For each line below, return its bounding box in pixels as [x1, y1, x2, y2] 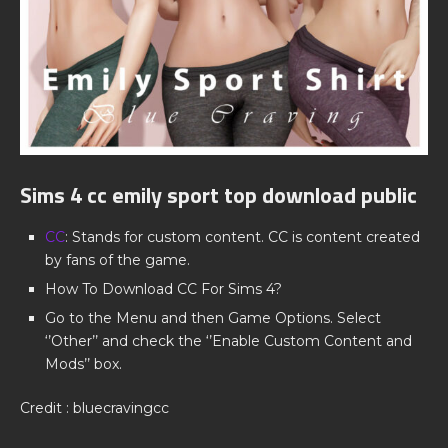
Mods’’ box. [45, 355, 122, 373]
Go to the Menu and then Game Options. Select [45, 309, 381, 327]
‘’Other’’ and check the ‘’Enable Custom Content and [45, 332, 412, 350]
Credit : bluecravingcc [20, 399, 169, 417]
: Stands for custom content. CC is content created [65, 228, 420, 246]
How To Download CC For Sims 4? [45, 280, 282, 298]
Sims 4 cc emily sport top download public [20, 178, 417, 212]
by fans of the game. [45, 251, 190, 269]
